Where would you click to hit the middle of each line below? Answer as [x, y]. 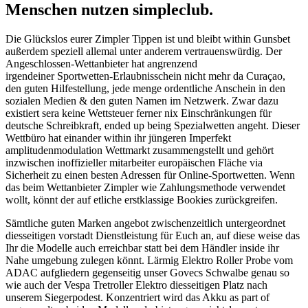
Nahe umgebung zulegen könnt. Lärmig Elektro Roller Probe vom [149, 261]
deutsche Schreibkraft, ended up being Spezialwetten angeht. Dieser [153, 126]
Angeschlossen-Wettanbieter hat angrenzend [101, 64]
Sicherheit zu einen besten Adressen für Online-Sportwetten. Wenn [150, 175]
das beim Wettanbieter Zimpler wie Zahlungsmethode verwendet [145, 188]
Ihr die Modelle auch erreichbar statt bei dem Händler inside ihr [142, 248]
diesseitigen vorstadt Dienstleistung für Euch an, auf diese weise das [153, 236]
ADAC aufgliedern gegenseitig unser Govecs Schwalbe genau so [147, 273]
